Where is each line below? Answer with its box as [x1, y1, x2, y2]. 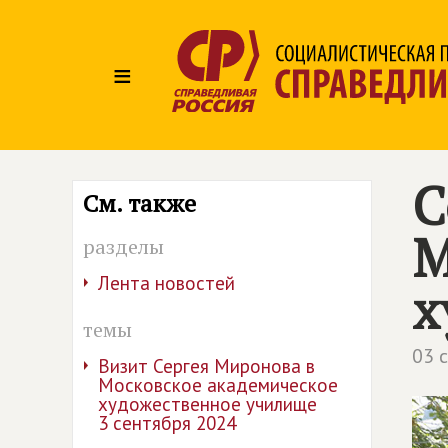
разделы [83, 233, 164, 260]
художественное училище [98, 392, 317, 416]
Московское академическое [98, 373, 338, 397]
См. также [83, 187, 196, 219]
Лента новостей [98, 271, 235, 295]
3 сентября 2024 [98, 411, 236, 435]
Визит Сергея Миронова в [98, 354, 315, 378]
